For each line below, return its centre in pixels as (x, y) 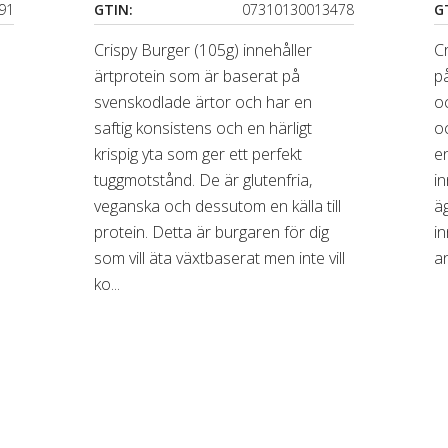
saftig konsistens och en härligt (203, 128)
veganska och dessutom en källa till (218, 206)
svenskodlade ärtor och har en (203, 102)
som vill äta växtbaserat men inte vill (220, 258)
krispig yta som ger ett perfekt (198, 154)
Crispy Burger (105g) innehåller (203, 50)
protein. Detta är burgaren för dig (212, 232)
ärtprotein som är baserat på (197, 76)
